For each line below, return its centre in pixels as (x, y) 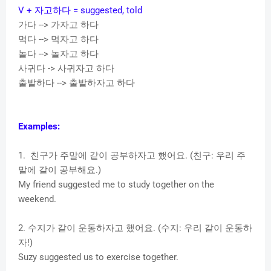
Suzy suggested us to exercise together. (98, 257)
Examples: (39, 127)
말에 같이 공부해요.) (60, 170)
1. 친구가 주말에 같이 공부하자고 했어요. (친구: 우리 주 (132, 156)
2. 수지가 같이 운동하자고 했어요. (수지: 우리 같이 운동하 (135, 228)
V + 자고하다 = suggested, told (80, 11)
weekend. (37, 199)
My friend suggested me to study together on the (116, 185)
